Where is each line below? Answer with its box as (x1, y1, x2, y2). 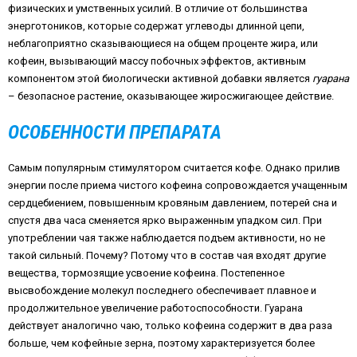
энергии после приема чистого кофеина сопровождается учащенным (8, 179, 347, 191)
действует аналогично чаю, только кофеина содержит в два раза (8, 320, 332, 331)
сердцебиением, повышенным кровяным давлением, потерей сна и (8, 197, 337, 209)
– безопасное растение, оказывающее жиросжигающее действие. (8, 90, 334, 102)
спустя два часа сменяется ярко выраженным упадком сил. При (8, 214, 322, 226)
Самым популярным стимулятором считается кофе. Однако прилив (8, 162, 340, 174)
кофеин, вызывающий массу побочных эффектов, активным (8, 55, 306, 67)
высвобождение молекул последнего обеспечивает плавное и (8, 284, 316, 296)
